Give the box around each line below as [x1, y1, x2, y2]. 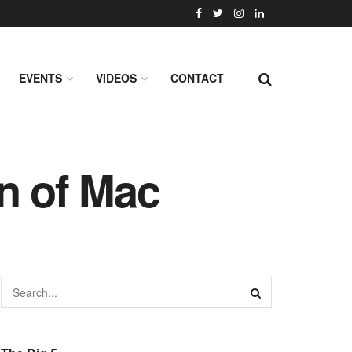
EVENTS [19, 70, 62, 86]
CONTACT [170, 70, 224, 86]
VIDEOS [96, 70, 137, 86]
